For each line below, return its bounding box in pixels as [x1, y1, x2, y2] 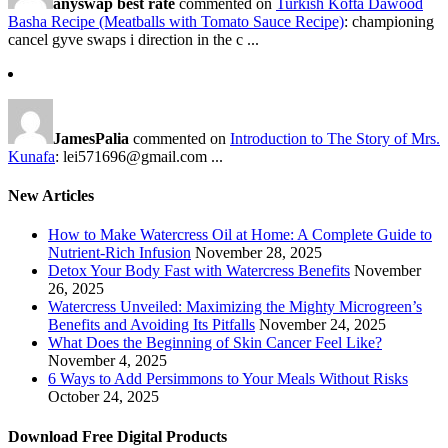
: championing [344, 12, 434, 30]
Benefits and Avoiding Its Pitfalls [48, 316, 255, 334]
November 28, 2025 [195, 244, 322, 262]
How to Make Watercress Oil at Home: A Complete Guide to [48, 226, 432, 244]
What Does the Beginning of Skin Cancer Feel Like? [48, 334, 382, 352]
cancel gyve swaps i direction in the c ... [8, 30, 259, 48]
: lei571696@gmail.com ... [55, 147, 223, 165]
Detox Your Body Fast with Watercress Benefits [48, 262, 350, 280]
